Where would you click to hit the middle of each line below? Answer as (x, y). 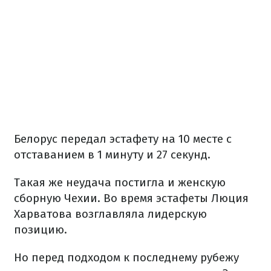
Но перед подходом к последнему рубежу (126, 257)
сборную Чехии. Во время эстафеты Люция (131, 198)
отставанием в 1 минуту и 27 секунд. (112, 154)
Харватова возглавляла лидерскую (110, 214)
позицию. (41, 229)
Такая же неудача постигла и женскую (120, 182)
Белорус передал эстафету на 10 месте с (123, 139)
